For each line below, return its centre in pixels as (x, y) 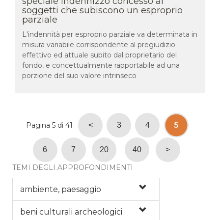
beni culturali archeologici (71, 212)
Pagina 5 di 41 (49, 125)
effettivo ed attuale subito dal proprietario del (99, 55)
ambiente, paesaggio (61, 189)
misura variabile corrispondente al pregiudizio (99, 44)
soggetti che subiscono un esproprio (102, 10)
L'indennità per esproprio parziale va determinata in (110, 34)
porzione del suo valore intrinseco (79, 75)
